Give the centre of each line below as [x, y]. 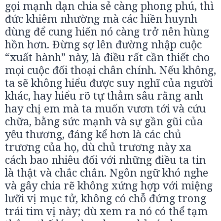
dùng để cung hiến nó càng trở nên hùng [107, 31]
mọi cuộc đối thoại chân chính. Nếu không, [110, 70]
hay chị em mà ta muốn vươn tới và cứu [105, 108]
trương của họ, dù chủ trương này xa [98, 147]
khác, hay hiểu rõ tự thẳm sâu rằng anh [104, 95]
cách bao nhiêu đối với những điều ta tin [105, 160]
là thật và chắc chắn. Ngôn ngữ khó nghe [107, 172]
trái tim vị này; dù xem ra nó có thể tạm [106, 211]
